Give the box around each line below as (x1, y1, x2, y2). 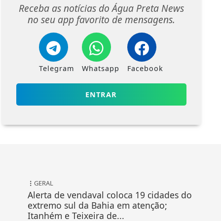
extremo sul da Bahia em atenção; (28, 199, 168, 212)
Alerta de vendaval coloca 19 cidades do (28, 189, 192, 201)
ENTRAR (85, 90, 117, 100)
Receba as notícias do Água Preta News (18, 1, 184, 15)
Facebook (127, 64, 164, 74)
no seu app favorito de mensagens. (27, 13, 175, 27)
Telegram (39, 64, 74, 74)
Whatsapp (82, 64, 120, 74)
